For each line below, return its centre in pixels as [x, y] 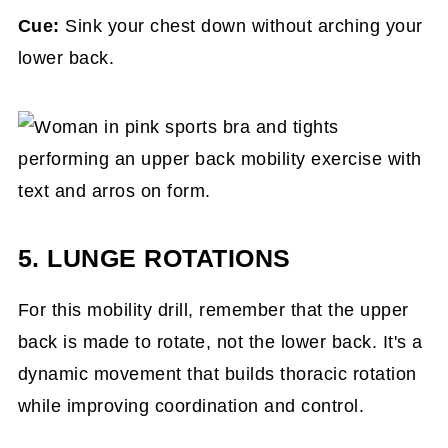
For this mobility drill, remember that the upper [213, 310]
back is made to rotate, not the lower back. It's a [220, 342]
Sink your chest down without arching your [241, 26]
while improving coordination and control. [191, 406]
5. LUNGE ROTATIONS [154, 258]
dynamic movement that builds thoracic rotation [217, 374]
